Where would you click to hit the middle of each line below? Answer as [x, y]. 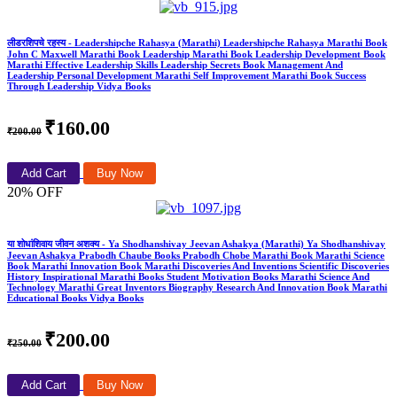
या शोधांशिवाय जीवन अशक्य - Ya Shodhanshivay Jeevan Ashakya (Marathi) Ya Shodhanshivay [196, 244]
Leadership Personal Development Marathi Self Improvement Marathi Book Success [187, 76]
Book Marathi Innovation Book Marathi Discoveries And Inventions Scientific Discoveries [198, 266]
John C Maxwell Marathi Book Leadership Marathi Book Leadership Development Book [196, 54]
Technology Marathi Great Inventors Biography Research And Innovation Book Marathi [197, 288]
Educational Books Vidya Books [75, 298]
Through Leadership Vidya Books [79, 86]
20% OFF [35, 192]
